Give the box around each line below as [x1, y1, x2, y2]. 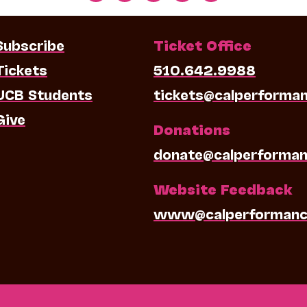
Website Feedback [153, 180, 293, 197]
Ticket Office [153, 36, 251, 53]
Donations [153, 121, 230, 138]
